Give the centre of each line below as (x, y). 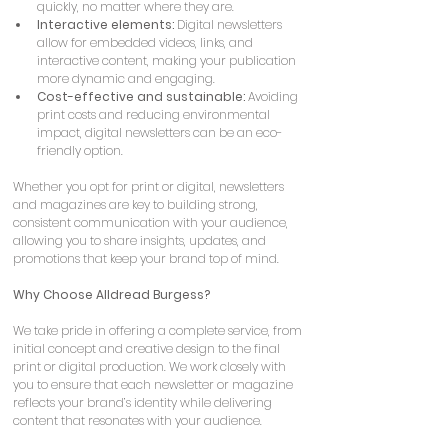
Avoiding (273, 96)
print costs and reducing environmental (155, 114)
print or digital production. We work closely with (151, 366)
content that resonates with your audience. (137, 420)
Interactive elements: (105, 24)
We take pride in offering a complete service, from (159, 330)
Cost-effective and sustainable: (141, 96)
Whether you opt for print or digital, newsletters (150, 186)
